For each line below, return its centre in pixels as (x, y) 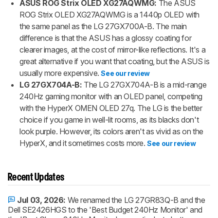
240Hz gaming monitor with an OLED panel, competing (111, 96)
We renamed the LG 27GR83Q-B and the (136, 200)
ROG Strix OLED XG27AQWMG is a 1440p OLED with (110, 15)
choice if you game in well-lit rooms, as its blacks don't (109, 120)
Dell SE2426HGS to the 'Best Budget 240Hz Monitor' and (105, 210)
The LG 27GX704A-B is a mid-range (145, 85)
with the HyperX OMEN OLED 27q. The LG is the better (111, 108)
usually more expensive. (59, 73)
